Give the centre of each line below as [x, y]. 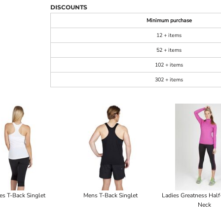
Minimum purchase [169, 20]
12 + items [169, 35]
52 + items [169, 50]
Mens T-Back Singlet [110, 196]
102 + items [169, 65]
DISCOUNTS [69, 7]
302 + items [169, 80]
